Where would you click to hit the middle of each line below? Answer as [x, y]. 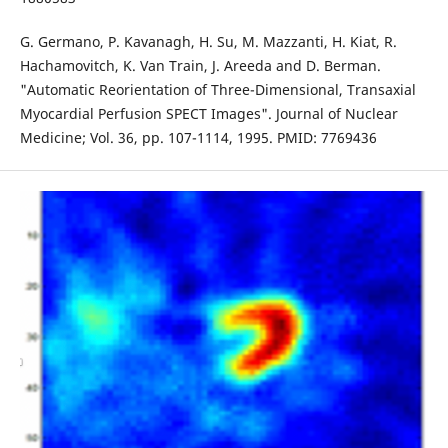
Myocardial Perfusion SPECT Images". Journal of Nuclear [208, 113]
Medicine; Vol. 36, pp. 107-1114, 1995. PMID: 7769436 [198, 137]
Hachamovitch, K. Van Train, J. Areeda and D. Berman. [200, 65]
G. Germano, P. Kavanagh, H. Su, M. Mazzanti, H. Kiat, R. [208, 41]
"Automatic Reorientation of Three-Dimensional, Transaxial [217, 89]
